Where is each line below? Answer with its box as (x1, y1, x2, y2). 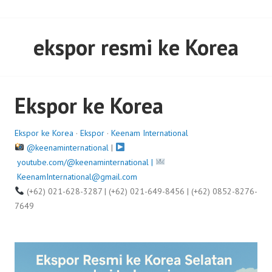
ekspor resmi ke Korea (33, 33, 239, 61)
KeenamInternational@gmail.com (17, 171, 137, 182)
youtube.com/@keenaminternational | (17, 157, 155, 168)
